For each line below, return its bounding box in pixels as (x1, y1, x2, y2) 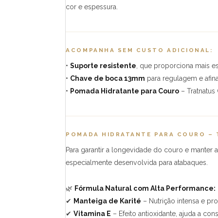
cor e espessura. (66, 3, 118, 11)
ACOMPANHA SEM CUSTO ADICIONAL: (66, 47, 213, 54)
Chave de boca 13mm (70, 74, 145, 83)
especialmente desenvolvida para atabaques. (66, 158, 208, 166)
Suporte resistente (70, 62, 137, 70)
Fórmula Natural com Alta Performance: (74, 184, 216, 192)
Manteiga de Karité (73, 197, 142, 205)
